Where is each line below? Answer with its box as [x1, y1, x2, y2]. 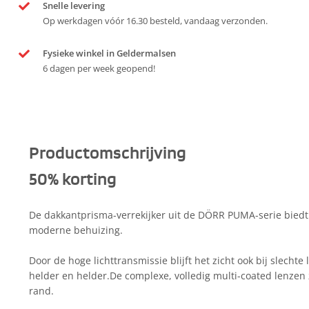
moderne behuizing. [29, 223, 123, 237]
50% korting [29, 171, 117, 189]
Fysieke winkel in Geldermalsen [43, 48, 176, 59]
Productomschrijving [29, 145, 186, 163]
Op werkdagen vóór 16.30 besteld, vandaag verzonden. [43, 15, 268, 27]
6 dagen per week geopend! [43, 63, 155, 74]
